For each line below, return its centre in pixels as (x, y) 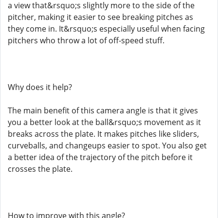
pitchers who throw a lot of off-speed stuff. (86, 40)
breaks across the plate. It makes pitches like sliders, (103, 134)
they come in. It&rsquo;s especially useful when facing (106, 29)
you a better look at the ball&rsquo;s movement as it (104, 122)
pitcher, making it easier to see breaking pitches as (100, 17)
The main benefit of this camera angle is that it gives (103, 110)
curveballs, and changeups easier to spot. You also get (107, 145)
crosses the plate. (40, 169)
